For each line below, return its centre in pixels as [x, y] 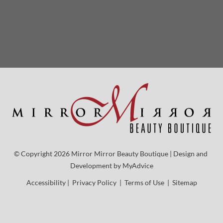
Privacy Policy [95, 183]
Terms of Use [145, 183]
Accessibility [46, 183]
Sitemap [184, 183]
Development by [96, 166]
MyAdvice [138, 166]
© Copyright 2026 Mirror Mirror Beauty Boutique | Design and [111, 154]
